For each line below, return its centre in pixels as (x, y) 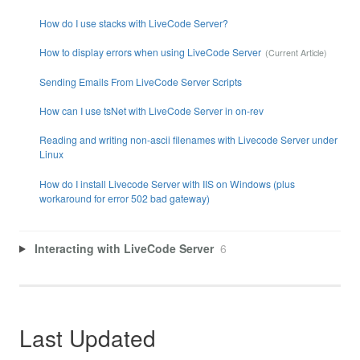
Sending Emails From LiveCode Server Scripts (140, 81)
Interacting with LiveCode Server (124, 248)
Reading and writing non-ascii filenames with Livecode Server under (188, 140)
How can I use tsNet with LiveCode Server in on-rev (151, 110)
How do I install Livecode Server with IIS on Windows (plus (167, 183)
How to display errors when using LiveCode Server (150, 52)
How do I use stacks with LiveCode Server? (133, 22)
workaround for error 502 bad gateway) (124, 198)
